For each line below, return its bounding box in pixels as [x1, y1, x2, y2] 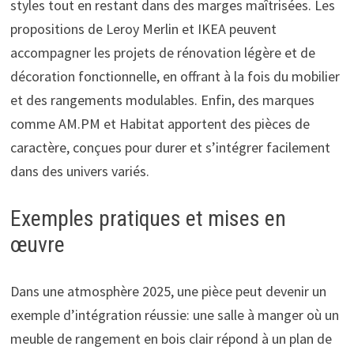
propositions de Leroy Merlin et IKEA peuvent [9, 19, 277, 38]
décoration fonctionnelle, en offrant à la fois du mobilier [9, 66, 340, 85]
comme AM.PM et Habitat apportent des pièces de [9, 114, 310, 133]
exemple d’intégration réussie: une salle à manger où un [9, 305, 339, 324]
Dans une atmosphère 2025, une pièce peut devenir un [9, 281, 326, 300]
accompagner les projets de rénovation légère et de [9, 43, 315, 62]
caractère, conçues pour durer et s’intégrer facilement [9, 137, 330, 156]
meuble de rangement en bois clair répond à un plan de [9, 329, 332, 348]
